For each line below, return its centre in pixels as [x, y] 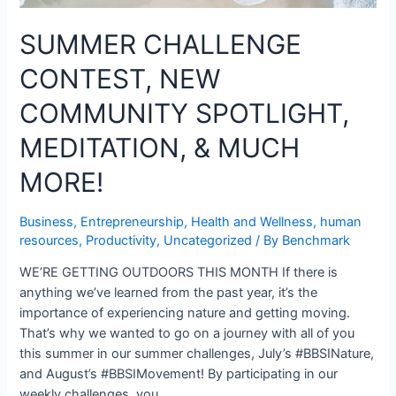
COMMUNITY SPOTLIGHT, [185, 113]
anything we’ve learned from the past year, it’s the [169, 293]
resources [49, 240]
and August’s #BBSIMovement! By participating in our [179, 374]
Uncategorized [208, 240]
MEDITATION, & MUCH [160, 147]
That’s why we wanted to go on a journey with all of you [187, 334]
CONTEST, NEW [120, 78]
